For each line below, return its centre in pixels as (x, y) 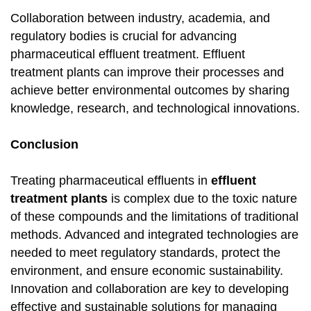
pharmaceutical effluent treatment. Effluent (128, 54)
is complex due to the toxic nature (202, 199)
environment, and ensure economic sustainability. (147, 271)
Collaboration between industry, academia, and (140, 18)
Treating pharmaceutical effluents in (111, 181)
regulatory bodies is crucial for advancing (124, 36)
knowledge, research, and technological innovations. (155, 109)
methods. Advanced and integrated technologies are (154, 235)
